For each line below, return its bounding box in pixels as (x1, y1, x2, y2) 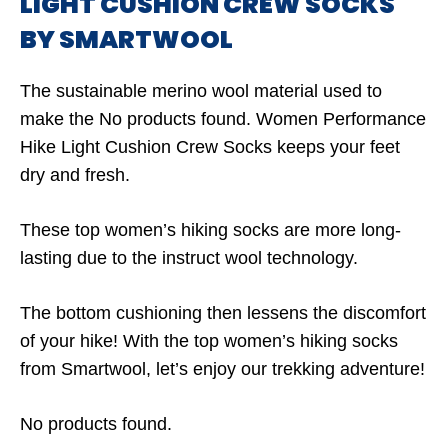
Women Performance (251, 109, 426, 129)
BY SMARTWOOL (20, 22, 233, 57)
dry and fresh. (20, 165, 130, 185)
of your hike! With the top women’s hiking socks (20, 331, 398, 351)
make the (20, 109, 99, 129)
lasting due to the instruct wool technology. (20, 248, 358, 268)
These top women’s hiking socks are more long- (20, 220, 401, 240)
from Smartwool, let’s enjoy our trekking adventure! (20, 359, 425, 379)
